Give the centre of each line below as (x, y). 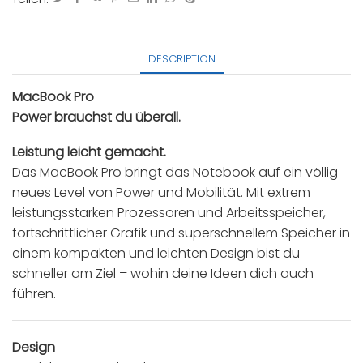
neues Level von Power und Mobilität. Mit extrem (161, 193)
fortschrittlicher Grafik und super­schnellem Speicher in (181, 233)
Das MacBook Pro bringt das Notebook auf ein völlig (175, 173)
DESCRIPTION (181, 58)
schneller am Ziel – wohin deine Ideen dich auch (163, 274)
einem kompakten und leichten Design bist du (156, 254)
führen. (34, 294)
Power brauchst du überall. (96, 117)
